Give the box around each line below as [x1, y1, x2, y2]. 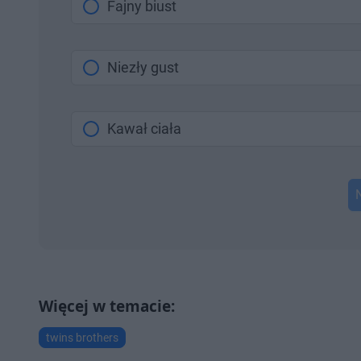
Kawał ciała [107, 120, 181, 138]
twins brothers [46, 331, 118, 345]
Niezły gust [107, 59, 179, 77]
